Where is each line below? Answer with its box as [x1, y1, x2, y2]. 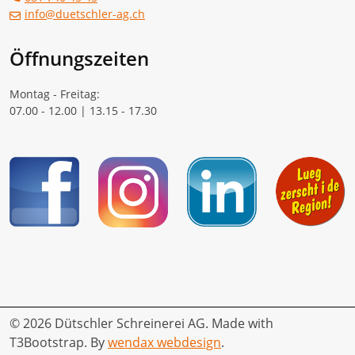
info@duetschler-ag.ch [24, 6, 145, 22]
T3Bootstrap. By [10, 334, 108, 351]
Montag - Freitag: [10, 86, 100, 102]
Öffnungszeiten [10, 45, 149, 72]
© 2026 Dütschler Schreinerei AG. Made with [10, 315, 273, 332]
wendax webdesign [108, 334, 221, 351]
